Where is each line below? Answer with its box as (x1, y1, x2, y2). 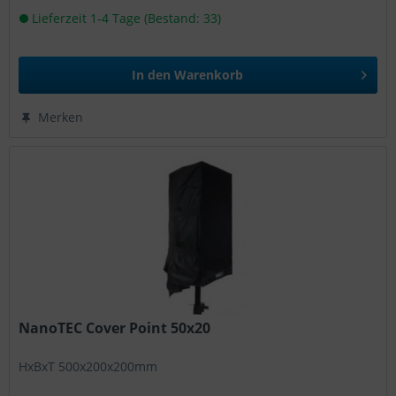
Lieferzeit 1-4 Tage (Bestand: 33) (28, 9, 222, 27)
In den (132, 65, 171, 83)
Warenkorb (174, 65, 244, 83)
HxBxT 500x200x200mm (19, 357, 158, 375)
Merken (38, 108, 84, 126)
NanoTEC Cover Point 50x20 (19, 317, 211, 338)
